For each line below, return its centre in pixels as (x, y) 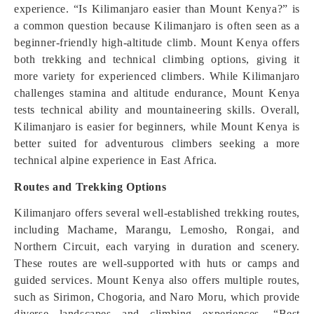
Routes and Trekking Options (90, 187)
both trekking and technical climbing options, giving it (157, 59)
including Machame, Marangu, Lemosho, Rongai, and (157, 230)
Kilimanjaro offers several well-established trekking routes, (157, 213)
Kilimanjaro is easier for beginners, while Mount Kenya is (157, 127)
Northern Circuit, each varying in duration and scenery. (157, 246)
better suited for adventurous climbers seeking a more (157, 143)
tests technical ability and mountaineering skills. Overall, (157, 110)
